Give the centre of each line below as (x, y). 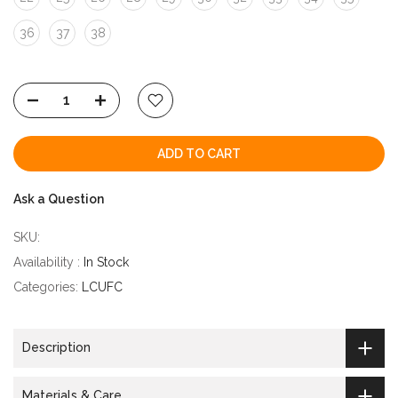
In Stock (106, 262)
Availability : (48, 262)
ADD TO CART (199, 153)
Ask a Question (59, 199)
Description (56, 348)
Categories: (48, 287)
